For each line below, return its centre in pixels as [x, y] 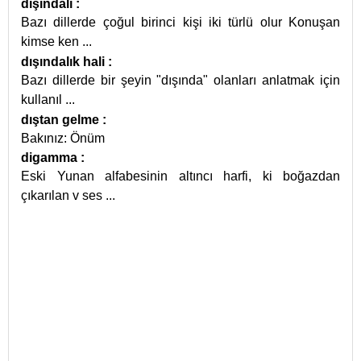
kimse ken [52, 41]
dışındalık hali [64, 62]
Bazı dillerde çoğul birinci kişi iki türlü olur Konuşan [180, 22]
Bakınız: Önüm [63, 138]
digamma [51, 158]
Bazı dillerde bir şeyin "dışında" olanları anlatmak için [180, 80]
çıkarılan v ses [63, 195]
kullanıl [43, 100]
